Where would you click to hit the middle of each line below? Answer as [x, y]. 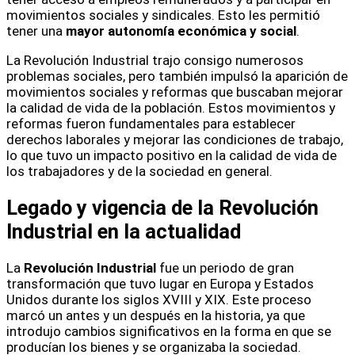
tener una [36, 31]
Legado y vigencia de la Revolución [162, 208]
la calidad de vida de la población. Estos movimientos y [171, 107]
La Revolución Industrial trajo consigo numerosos [155, 60]
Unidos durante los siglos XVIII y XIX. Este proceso [159, 300]
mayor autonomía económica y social [181, 31]
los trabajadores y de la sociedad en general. [139, 171]
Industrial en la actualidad [124, 232]
